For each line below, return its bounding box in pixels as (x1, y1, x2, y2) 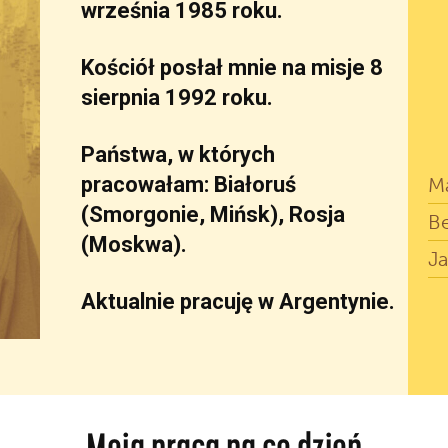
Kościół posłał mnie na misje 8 (81, 54, 384, 80)
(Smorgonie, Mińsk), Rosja (81, 201, 346, 227)
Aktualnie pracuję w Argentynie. (81, 288, 396, 314)
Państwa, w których (81, 141, 276, 167)
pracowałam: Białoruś (81, 171, 297, 197)
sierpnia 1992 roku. (81, 84, 274, 110)
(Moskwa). (81, 231, 188, 257)
